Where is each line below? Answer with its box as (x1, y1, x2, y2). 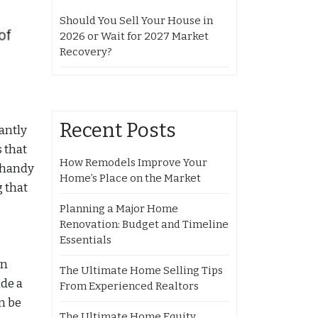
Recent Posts (60, 119, 176, 142)
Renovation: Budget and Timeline (60, 218, 229, 231)
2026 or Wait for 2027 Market (60, 30, 209, 43)
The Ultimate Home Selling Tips (60, 264, 223, 277)
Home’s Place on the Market (60, 172, 201, 185)
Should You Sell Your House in (60, 14, 213, 27)
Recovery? (60, 45, 112, 58)
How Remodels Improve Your (60, 156, 207, 169)
